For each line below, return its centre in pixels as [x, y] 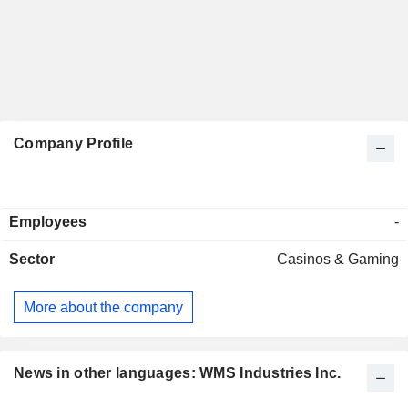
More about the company [103, 307]
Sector [32, 260]
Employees [48, 222]
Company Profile [74, 144]
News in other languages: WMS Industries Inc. [178, 373]
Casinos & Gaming [338, 260]
